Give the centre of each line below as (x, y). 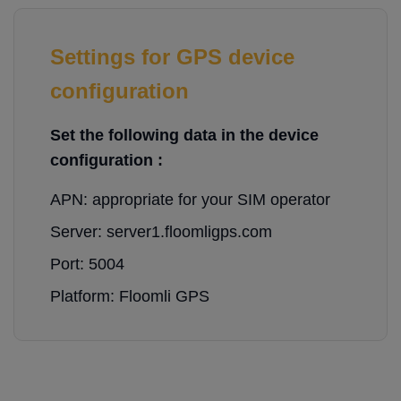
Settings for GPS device (172, 57)
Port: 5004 (87, 264)
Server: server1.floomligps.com (161, 232)
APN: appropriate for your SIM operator (190, 200)
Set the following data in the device (184, 135)
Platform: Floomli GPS (130, 296)
